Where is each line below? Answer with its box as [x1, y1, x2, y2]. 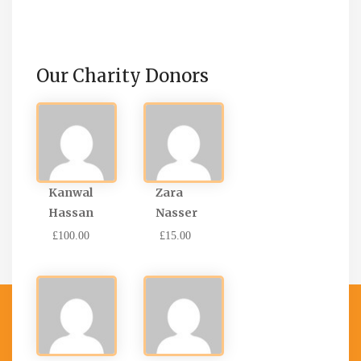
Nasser [156, 205, 198, 220]
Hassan [48, 205, 93, 220]
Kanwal [48, 185, 93, 200]
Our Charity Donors [36, 64, 209, 87]
